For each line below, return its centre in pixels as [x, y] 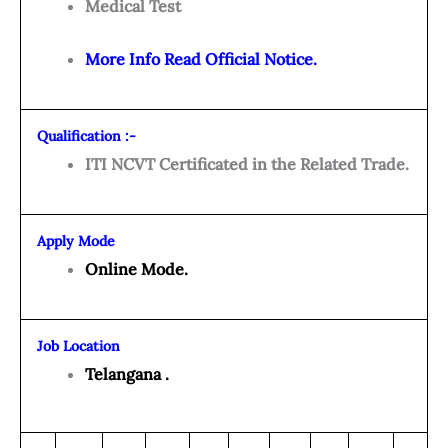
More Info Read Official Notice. [201, 59]
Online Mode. [136, 269]
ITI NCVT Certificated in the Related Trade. [247, 164]
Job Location [78, 346]
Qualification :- [86, 136]
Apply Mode [76, 241]
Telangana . [127, 374]
